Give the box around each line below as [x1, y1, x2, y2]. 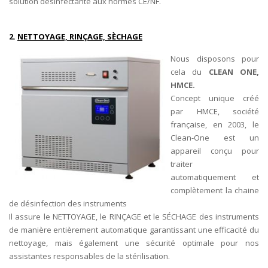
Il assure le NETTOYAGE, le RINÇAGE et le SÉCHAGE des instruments [9, 211, 259, 222]
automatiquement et [170, 172, 259, 182]
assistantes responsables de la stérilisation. [9, 251, 172, 261]
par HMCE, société [170, 106, 259, 117]
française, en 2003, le [170, 119, 259, 130]
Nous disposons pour [170, 53, 259, 64]
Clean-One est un [170, 132, 259, 143]
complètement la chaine [170, 185, 259, 196]
